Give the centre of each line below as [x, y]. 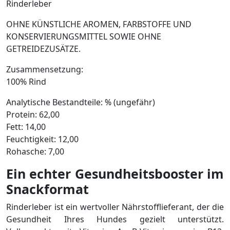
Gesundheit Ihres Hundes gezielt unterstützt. [115, 219]
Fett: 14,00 [26, 127]
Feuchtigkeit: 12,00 [42, 139]
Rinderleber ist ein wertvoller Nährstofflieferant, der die [115, 207]
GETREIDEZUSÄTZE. [43, 49]
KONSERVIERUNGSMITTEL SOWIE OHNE [84, 36]
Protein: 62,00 [33, 114]
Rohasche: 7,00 [35, 151]
